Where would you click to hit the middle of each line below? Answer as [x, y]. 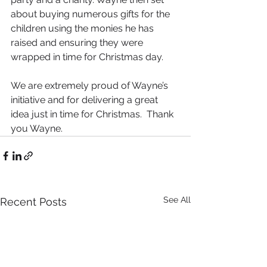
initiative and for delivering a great [86, 100]
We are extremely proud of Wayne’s [91, 85]
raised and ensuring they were [78, 42]
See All [177, 199]
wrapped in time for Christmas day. [87, 57]
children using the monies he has [83, 28]
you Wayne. [38, 128]
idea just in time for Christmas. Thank [93, 114]
